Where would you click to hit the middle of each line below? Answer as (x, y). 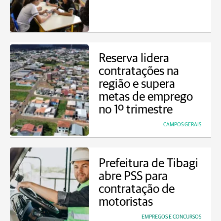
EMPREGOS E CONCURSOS (171, 217)
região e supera (137, 84)
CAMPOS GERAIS (182, 125)
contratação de (137, 189)
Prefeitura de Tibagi (148, 164)
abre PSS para (133, 176)
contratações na (139, 71)
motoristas (126, 202)
